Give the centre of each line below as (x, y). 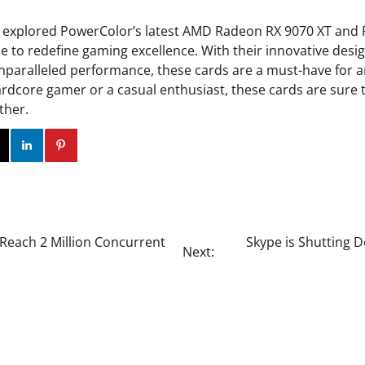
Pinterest (122, 145)
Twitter (25, 145)
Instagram (51, 145)
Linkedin (89, 145)
